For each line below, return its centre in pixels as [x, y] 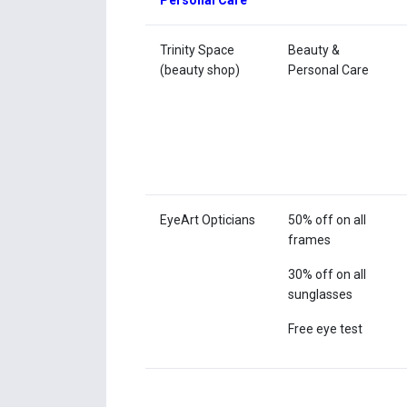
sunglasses [322, 295]
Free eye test [326, 329]
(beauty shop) [200, 70]
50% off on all [328, 220]
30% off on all [328, 275]
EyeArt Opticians [209, 220]
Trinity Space [198, 50]
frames [310, 240]
